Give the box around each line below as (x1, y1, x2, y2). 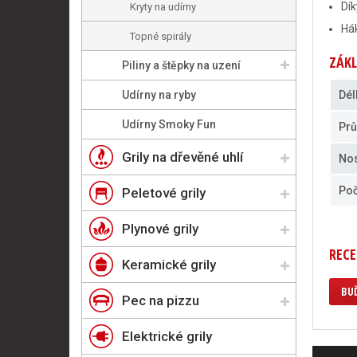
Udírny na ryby (122, 88, 196, 101)
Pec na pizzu (122, 292, 199, 308)
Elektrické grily (122, 328, 212, 344)
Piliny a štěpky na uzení (122, 59, 241, 72)
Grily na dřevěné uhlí (122, 149, 243, 165)
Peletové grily (122, 185, 206, 201)
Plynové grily (122, 221, 198, 237)
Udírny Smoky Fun (122, 118, 216, 131)
